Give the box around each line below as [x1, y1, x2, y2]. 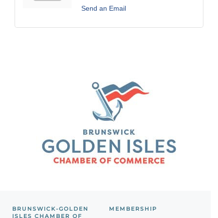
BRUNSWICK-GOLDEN [12, 205, 89, 213]
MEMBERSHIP [109, 205, 157, 213]
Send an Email [81, 4, 126, 13]
